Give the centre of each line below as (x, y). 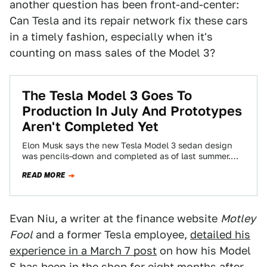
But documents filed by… (72, 167)
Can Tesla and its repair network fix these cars (129, 21)
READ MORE (44, 175)
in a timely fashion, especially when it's (111, 37)
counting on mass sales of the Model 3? (112, 53)
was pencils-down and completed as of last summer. (126, 156)
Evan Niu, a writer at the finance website (115, 218)
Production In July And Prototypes (132, 111)
